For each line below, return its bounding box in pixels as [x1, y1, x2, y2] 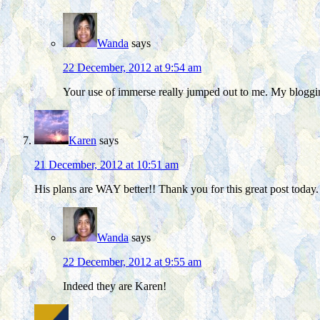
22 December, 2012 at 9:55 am [63, 256, 201, 269]
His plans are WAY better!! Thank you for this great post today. [34, 183, 319, 196]
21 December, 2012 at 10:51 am [34, 159, 179, 171]
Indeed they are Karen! [63, 280, 166, 293]
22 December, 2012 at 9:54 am [63, 61, 201, 74]
